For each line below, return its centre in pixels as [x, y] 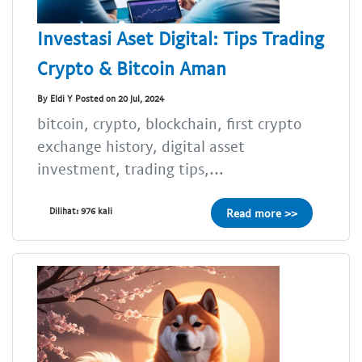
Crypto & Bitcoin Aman [132, 67]
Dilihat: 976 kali [81, 210]
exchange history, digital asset [141, 145]
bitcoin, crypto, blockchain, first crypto [169, 123]
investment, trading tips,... [130, 168]
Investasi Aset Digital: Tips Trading [181, 38]
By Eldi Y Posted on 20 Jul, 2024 [101, 99]
